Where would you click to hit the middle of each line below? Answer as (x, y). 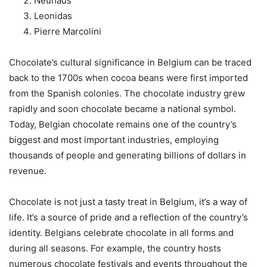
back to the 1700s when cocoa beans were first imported (128, 78)
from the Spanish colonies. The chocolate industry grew (127, 94)
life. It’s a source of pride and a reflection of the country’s (128, 218)
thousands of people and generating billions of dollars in (128, 156)
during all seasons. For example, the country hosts (115, 249)
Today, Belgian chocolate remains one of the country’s (123, 125)
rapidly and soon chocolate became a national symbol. (122, 109)
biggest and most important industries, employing (114, 140)
